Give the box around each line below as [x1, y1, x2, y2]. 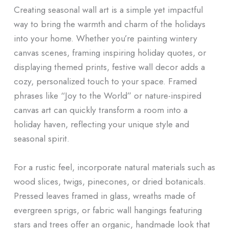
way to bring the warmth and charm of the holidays [13, 17, 205, 31]
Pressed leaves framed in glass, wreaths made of [13, 189, 195, 202]
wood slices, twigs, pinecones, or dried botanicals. [13, 175, 206, 188]
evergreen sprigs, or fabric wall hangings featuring [13, 203, 202, 217]
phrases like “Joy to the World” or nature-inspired [13, 89, 201, 102]
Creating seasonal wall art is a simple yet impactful [13, 3, 203, 16]
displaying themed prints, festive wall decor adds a [13, 60, 205, 74]
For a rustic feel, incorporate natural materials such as [13, 161, 215, 174]
